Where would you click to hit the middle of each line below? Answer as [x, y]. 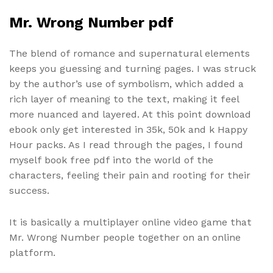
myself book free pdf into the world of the [111, 160]
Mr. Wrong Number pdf [91, 22]
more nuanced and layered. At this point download [130, 114]
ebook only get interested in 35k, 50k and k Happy [128, 129]
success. [29, 190]
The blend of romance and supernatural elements [129, 53]
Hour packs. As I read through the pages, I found [126, 144]
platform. [32, 252]
